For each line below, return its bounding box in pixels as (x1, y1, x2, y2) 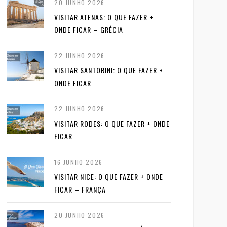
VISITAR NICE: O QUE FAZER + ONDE (54, 171, 163, 182)
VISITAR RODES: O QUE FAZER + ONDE (54, 118, 170, 129)
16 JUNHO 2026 (54, 157, 103, 166)
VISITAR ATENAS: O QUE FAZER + (54, 11, 154, 22)
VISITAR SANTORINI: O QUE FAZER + (54, 64, 163, 75)
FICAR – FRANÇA (54, 183, 106, 195)
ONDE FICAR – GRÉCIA (54, 24, 123, 35)
